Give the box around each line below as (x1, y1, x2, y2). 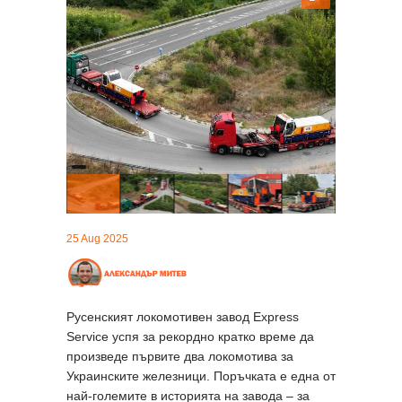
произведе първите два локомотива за (66, 348, 293, 363)
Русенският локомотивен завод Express (66, 309, 299, 324)
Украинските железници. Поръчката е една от (66, 368, 336, 383)
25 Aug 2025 (66, 232, 128, 245)
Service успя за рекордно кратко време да (66, 328, 314, 344)
